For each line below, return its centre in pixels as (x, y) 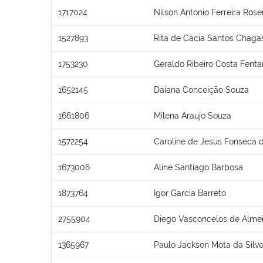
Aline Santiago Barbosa (198, 167)
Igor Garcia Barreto (190, 193)
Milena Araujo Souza (193, 115)
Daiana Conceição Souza (201, 90)
